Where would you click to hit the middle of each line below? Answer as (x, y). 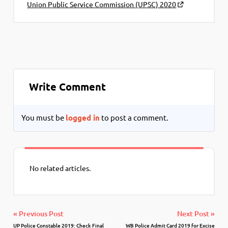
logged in (83, 118)
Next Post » (196, 213)
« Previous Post (39, 213)
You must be (44, 118)
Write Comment (68, 87)
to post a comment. (134, 118)
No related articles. (60, 168)
